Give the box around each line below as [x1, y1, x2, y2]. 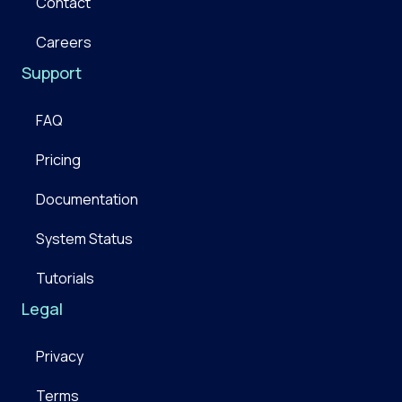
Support [22, 62, 82, 84]
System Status [36, 229, 133, 249]
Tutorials [36, 268, 94, 289]
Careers [36, 32, 92, 53]
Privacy [36, 346, 83, 367]
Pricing [36, 150, 81, 170]
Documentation [36, 189, 138, 210]
